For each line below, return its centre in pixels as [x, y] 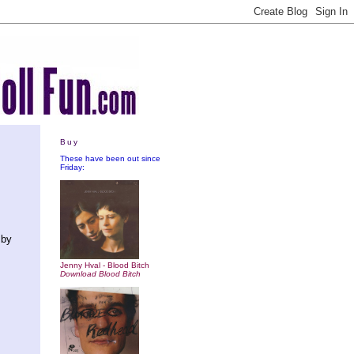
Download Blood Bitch [100, 273]
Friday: [72, 167]
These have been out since [110, 158]
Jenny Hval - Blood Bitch [105, 265]
